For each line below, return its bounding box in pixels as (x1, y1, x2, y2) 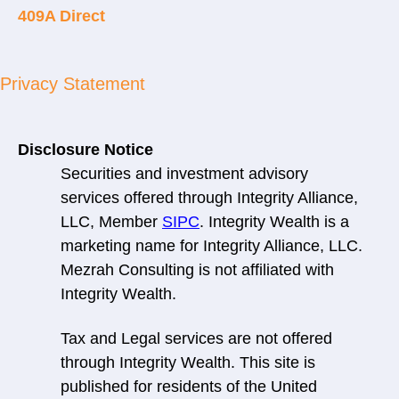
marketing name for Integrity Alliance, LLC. (61, 237, 362, 256)
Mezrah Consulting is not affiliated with (61, 261, 334, 280)
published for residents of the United (61, 377, 317, 395)
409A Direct (18, 7, 105, 26)
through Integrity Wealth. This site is (61, 353, 315, 371)
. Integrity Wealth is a (199, 213, 349, 232)
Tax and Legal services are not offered (61, 329, 332, 347)
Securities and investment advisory (61, 165, 308, 183)
